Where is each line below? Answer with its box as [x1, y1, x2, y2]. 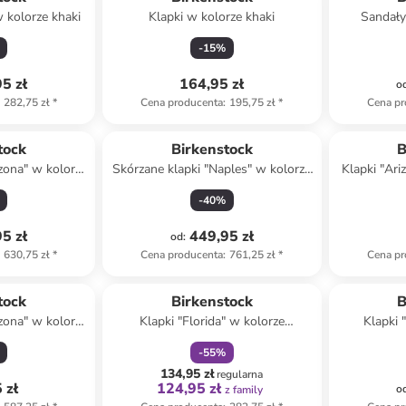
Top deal [190, 117, 233, 131]
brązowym [182, 179, 242, 196]
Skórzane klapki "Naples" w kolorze [112, 160, 312, 178]
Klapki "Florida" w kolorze [139, 313, 285, 330]
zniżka [187, 269, 218, 284]
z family [225, 382, 264, 397]
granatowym [176, 331, 248, 348]
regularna [217, 367, 264, 382]
